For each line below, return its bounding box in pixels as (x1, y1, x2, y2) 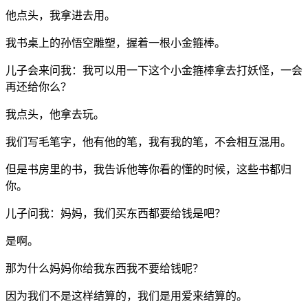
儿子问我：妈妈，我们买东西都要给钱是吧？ (5, 207, 225, 219)
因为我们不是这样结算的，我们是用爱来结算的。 (5, 289, 247, 302)
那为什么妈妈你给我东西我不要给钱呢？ (5, 262, 203, 274)
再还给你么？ (5, 80, 71, 93)
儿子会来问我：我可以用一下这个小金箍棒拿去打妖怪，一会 (5, 64, 302, 76)
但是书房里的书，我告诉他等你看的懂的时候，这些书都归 (5, 163, 291, 175)
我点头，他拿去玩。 (5, 108, 104, 120)
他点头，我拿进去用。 (5, 9, 115, 21)
